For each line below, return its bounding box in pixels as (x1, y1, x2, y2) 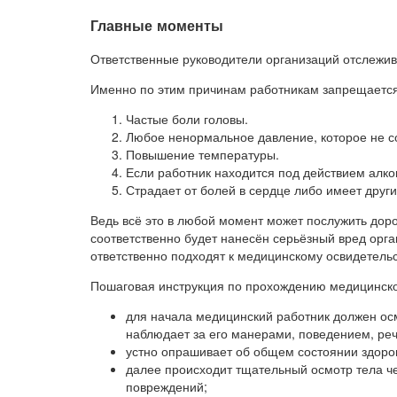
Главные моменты (90, 15, 223, 36)
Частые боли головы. (126, 110, 248, 128)
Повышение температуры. (126, 145, 279, 164)
